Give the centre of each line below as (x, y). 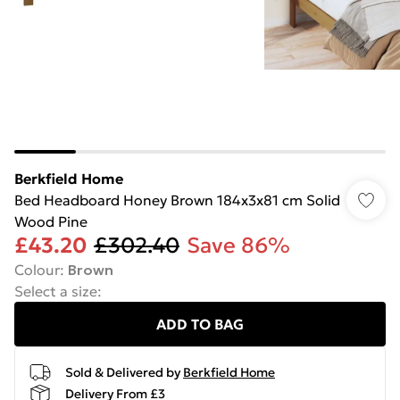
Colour (37, 270)
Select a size (56, 291)
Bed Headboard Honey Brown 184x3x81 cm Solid (177, 200)
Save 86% (238, 246)
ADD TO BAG (200, 324)
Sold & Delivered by (123, 372)
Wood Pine (51, 221)
